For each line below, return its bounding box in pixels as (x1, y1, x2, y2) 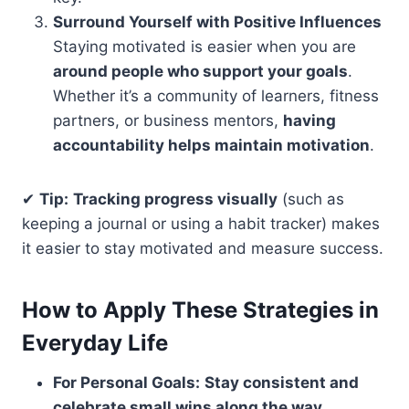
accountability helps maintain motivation (53, 136, 370, 155)
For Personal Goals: (53, 373, 200, 393)
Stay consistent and (204, 373, 359, 393)
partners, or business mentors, (53, 111, 283, 131)
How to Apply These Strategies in (22, 297, 379, 324)
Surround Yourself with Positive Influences (53, 13, 382, 32)
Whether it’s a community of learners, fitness (53, 87, 379, 106)
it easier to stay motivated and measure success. (22, 239, 383, 258)
